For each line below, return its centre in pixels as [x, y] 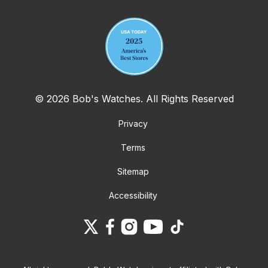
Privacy [133, 123]
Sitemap [133, 171]
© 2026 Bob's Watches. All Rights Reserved [134, 98]
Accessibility [133, 195]
